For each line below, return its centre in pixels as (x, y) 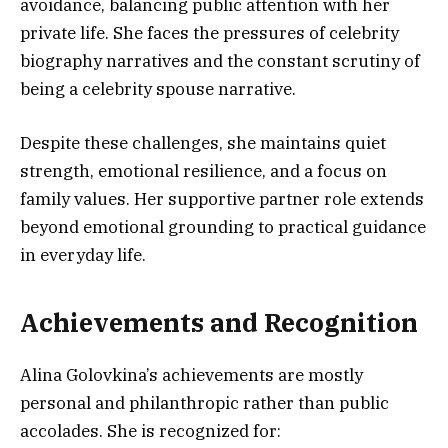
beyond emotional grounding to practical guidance (223, 227)
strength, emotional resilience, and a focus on (203, 171)
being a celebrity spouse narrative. (158, 89)
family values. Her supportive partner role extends (222, 199)
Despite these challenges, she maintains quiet (203, 143)
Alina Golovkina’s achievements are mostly (191, 374)
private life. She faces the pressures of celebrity (209, 33)
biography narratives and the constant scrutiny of (220, 61)
